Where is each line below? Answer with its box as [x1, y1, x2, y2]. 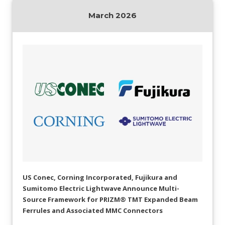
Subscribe [13, 107, 48, 118]
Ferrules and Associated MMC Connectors [23, 206, 163, 215]
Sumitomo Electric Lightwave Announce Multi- [23, 184, 179, 193]
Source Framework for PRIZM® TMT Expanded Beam [23, 195, 198, 204]
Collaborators [13, 19, 61, 29]
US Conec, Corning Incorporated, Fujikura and [23, 173, 177, 182]
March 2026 [88, 11, 137, 20]
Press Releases [13, 63, 67, 73]
